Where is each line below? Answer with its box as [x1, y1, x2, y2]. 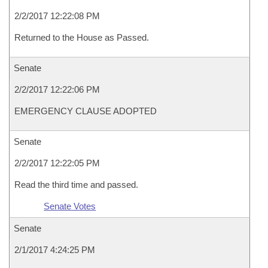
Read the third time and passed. [14, 179, 138, 190]
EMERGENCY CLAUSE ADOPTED [14, 106, 157, 116]
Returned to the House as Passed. [14, 32, 149, 42]
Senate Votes [44, 201, 96, 211]
